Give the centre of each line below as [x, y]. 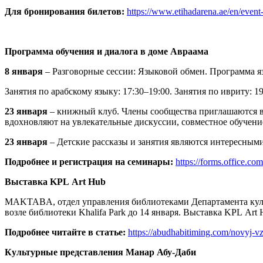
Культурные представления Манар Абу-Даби [100, 252]
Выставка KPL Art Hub [55, 182]
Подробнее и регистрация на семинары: [90, 162]
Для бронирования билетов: [66, 12]
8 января [24, 72]
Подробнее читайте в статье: [66, 232]
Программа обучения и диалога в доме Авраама [107, 52]
